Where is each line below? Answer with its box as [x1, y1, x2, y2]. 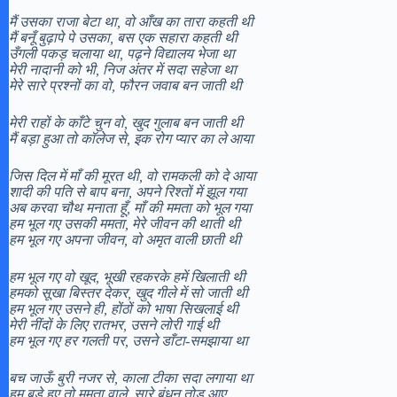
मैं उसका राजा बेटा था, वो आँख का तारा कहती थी [9, 13, 253, 29]
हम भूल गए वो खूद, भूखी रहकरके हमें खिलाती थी [9, 269, 245, 284]
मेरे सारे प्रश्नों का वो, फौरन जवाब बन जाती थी [9, 77, 242, 93]
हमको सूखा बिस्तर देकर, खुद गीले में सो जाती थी [9, 284, 248, 300]
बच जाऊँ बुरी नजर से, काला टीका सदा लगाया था [9, 370, 253, 385]
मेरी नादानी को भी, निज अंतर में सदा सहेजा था [9, 61, 237, 77]
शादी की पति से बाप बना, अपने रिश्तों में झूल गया [9, 183, 246, 199]
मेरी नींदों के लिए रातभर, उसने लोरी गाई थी [9, 316, 219, 332]
